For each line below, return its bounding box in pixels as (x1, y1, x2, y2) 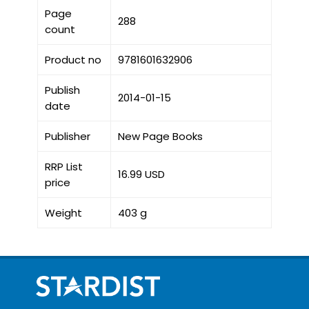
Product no (44, 52, 101, 68)
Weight (44, 206, 82, 221)
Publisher (44, 129, 90, 144)
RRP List (44, 159, 83, 175)
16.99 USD (117, 167, 165, 182)
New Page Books (117, 129, 203, 144)
